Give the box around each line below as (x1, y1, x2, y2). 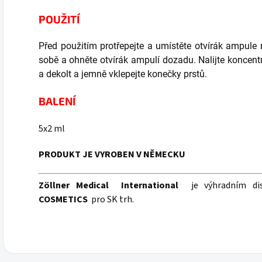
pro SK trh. (88, 192, 134, 206)
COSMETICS (39, 192, 88, 206)
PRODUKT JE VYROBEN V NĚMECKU (39, 147, 185, 161)
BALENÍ (39, 94, 75, 108)
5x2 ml (39, 122, 65, 135)
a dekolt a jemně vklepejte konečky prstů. (39, 68, 207, 80)
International (121, 178, 179, 192)
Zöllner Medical (39, 178, 115, 192)
